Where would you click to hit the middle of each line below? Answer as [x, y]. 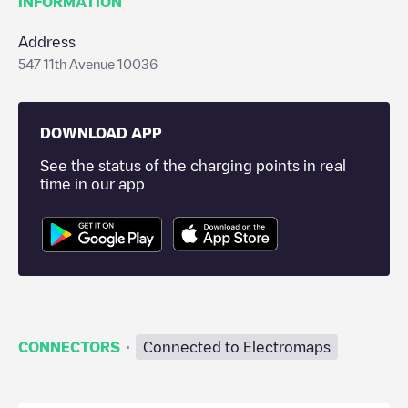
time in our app [92, 184]
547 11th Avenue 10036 [88, 64]
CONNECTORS [69, 347]
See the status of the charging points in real [193, 166]
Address [47, 42]
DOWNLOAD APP [101, 133]
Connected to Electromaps [237, 347]
